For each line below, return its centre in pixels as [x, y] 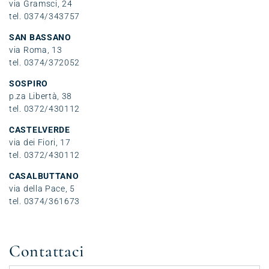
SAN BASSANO [40, 37]
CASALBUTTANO [44, 176]
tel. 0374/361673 [45, 201]
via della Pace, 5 [42, 188]
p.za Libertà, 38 [41, 96]
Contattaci [47, 251]
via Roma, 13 [36, 50]
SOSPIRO [29, 83]
